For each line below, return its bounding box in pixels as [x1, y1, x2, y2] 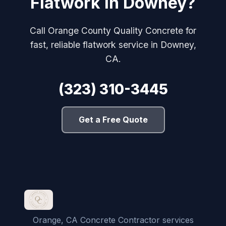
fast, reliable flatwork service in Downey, [30, 39, 196, 50]
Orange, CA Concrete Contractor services [32, 214, 194, 225]
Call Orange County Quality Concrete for [30, 25, 196, 36]
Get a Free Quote [78, 114, 148, 125]
